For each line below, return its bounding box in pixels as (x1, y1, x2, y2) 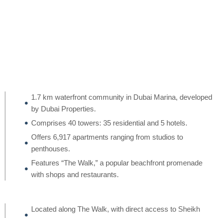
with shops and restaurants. (31, 170, 119, 179)
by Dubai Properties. (31, 105, 96, 113)
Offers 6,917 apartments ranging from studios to (31, 133, 183, 141)
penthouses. (31, 145, 70, 153)
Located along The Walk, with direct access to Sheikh (31, 205, 200, 213)
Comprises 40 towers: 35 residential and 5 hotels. (31, 119, 187, 127)
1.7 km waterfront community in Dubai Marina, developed (31, 93, 212, 101)
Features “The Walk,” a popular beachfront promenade (31, 159, 202, 167)
